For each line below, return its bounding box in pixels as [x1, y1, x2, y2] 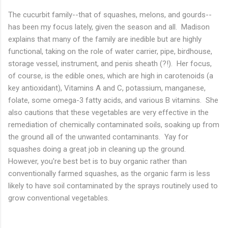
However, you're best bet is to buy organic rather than [8, 157, 187, 166]
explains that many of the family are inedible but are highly [8, 35, 202, 44]
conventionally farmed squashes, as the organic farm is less [8, 169, 210, 179]
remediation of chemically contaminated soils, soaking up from [8, 120, 219, 130]
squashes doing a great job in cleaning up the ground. [8, 145, 188, 154]
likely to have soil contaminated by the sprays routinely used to [8, 181, 218, 191]
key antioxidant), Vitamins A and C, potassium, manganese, [8, 83, 206, 93]
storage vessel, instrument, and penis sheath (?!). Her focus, [8, 59, 212, 69]
